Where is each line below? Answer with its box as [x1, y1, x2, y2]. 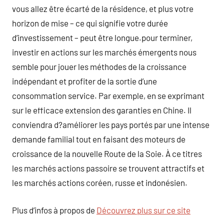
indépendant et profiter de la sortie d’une [12, 76, 157, 86]
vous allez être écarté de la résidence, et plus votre [12, 3, 193, 13]
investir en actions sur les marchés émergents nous [12, 47, 196, 57]
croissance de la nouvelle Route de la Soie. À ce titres [12, 148, 202, 158]
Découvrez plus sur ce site [96, 204, 190, 215]
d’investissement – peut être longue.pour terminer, [12, 32, 192, 42]
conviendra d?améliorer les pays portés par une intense [12, 119, 209, 129]
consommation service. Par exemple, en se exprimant [12, 90, 204, 100]
